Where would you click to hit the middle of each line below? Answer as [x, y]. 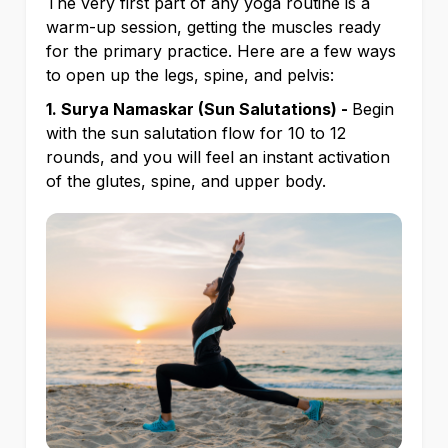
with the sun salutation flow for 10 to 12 [196, 133]
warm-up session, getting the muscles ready [213, 27]
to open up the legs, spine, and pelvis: [192, 75]
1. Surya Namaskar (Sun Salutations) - [199, 109]
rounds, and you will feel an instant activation [218, 157]
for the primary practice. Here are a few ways [221, 51]
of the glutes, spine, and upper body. [188, 181]
